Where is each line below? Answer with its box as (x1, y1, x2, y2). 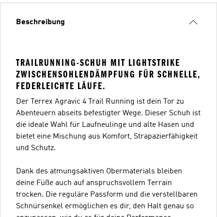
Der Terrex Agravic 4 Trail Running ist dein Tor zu (16, 97, 184, 106)
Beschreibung (16, 18, 65, 26)
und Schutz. (16, 144, 56, 152)
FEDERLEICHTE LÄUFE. (16, 80, 106, 92)
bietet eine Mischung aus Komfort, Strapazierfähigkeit (16, 132, 198, 140)
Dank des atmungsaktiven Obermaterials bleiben (16, 167, 182, 175)
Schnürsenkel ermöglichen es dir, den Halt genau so (16, 202, 194, 210)
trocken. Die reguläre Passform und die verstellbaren (16, 190, 198, 199)
